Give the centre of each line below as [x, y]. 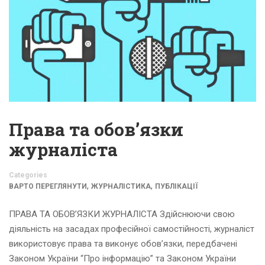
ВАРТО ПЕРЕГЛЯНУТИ [48, 187]
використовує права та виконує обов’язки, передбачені [123, 244]
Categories [28, 175]
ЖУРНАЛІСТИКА [121, 187]
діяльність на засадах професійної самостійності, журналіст [132, 229]
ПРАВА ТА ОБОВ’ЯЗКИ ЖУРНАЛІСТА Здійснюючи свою [122, 214]
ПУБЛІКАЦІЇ [176, 187]
